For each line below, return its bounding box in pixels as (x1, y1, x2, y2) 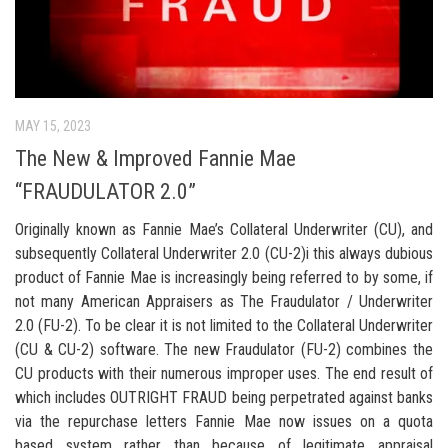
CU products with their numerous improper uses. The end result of (15, 364, 433, 384)
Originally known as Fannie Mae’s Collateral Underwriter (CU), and (15, 220, 433, 240)
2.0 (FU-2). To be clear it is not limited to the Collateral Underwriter (15, 316, 433, 336)
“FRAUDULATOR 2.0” (15, 179, 196, 205)
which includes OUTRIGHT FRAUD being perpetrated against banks (15, 388, 433, 408)
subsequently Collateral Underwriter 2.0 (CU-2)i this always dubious (15, 244, 433, 264)
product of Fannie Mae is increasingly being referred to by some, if (15, 268, 433, 288)
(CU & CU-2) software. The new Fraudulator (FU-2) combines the (15, 340, 433, 360)
